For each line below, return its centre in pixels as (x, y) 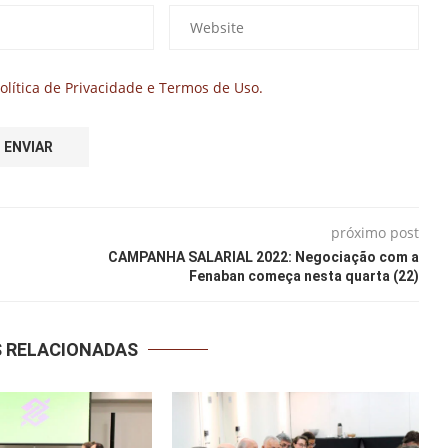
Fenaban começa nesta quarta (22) (303, 275)
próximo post (374, 232)
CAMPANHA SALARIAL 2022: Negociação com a (263, 256)
